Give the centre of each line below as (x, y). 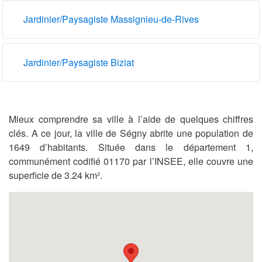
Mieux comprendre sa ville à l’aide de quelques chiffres (131, 119)
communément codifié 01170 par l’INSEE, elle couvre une (131, 161)
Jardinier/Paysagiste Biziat (79, 62)
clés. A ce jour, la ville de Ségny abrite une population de (131, 133)
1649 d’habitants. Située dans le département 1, (131, 147)
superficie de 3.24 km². (56, 175)
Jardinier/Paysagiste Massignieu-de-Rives (111, 19)
